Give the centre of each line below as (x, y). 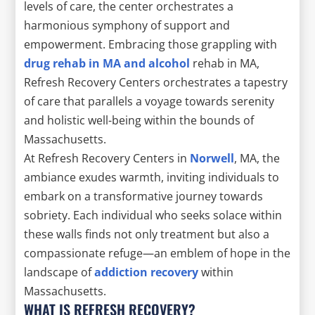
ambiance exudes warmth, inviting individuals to (152, 177)
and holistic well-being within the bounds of (139, 120)
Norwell (212, 158)
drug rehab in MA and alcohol (107, 63)
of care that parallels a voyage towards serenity (149, 101)
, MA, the (257, 158)
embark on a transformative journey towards (144, 196)
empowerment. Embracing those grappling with (151, 44)
